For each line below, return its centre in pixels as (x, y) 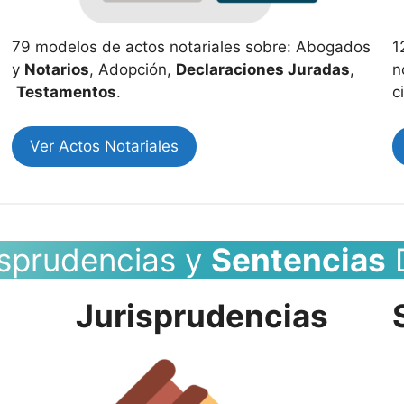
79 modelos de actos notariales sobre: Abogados (192, 46)
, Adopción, (133, 69)
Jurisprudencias (202, 316)
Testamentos (67, 92)
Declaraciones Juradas (263, 69)
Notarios (57, 69)
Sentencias (298, 260)
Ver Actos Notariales (105, 146)
